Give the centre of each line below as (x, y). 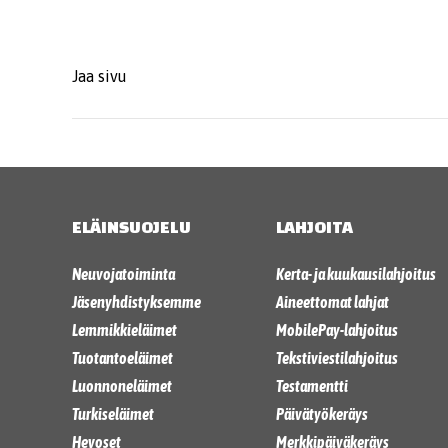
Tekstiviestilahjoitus (336, 357)
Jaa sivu (99, 75)
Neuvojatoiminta (123, 273)
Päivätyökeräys (321, 413)
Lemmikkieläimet (124, 329)
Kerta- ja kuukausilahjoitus (355, 273)
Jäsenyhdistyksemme (136, 301)
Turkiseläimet (113, 413)
